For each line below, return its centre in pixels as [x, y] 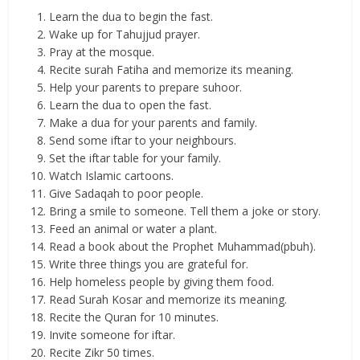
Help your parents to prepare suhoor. [146, 88]
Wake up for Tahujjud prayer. [125, 35]
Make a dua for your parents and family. [153, 123]
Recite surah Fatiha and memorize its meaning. [172, 70]
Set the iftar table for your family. [135, 158]
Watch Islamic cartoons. [112, 176]
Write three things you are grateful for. [149, 264]
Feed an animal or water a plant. [133, 229]
